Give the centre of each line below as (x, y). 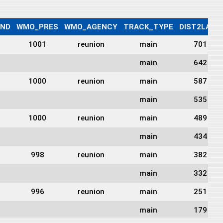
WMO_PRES (37, 27)
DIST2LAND (200, 27)
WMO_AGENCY (91, 27)
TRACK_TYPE (148, 27)
